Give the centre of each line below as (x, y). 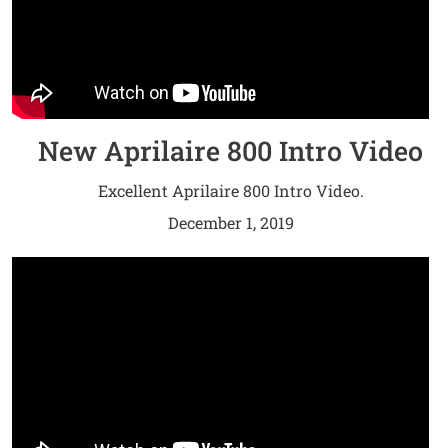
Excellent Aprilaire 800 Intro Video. (230, 191)
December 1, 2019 (230, 223)
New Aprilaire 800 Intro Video (231, 151)
